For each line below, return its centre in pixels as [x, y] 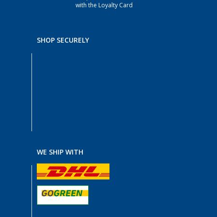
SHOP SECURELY [63, 40]
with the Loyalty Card [104, 5]
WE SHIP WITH [60, 152]
